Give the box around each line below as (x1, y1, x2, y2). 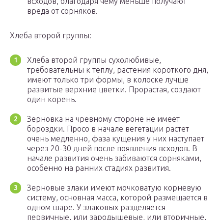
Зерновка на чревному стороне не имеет (27, 114, 180, 124)
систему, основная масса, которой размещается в (27, 193, 208, 202)
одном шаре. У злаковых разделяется (27, 203, 165, 212)
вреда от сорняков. (27, 6, 98, 16)
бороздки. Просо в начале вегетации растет (27, 124, 189, 134)
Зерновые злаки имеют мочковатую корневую (27, 183, 201, 192)
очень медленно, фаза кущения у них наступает (27, 134, 204, 143)
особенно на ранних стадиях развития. (27, 164, 171, 173)
